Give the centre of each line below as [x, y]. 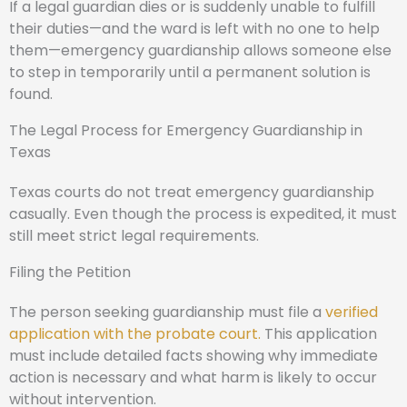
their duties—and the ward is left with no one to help [194, 29]
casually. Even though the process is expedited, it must [203, 214]
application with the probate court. [135, 334]
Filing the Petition [70, 272]
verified [352, 312]
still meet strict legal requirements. [134, 236]
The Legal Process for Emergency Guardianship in [186, 130]
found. [31, 94]
